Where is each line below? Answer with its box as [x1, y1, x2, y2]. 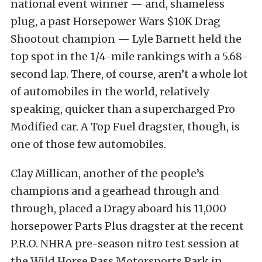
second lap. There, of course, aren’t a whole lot [11, 67, 248, 81]
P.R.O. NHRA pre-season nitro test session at [11, 236, 240, 250]
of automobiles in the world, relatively [11, 84, 209, 98]
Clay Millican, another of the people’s [11, 166, 204, 180]
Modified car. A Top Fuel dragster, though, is [11, 119, 240, 133]
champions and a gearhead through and [11, 184, 219, 198]
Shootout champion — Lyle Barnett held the [11, 32, 242, 46]
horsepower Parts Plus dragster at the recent [11, 219, 244, 233]
